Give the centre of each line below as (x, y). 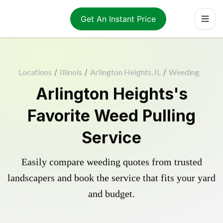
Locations (35, 72)
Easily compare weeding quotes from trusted (111, 162)
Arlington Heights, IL (125, 72)
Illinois (71, 72)
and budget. (111, 194)
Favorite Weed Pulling (111, 116)
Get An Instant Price (118, 19)
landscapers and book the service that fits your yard (111, 178)
